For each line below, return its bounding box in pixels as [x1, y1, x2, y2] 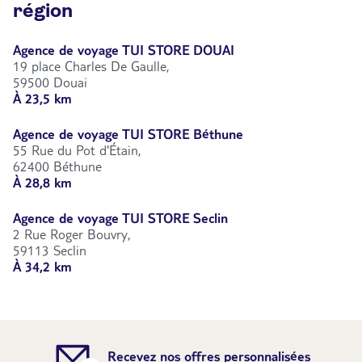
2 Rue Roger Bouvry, [13, 226, 130, 243]
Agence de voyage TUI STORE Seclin [13, 210, 228, 227]
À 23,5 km [13, 90, 72, 107]
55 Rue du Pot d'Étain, [13, 142, 141, 159]
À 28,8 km [13, 175, 72, 192]
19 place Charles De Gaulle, [13, 58, 169, 75]
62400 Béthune [13, 158, 102, 175]
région [13, 2, 73, 22]
